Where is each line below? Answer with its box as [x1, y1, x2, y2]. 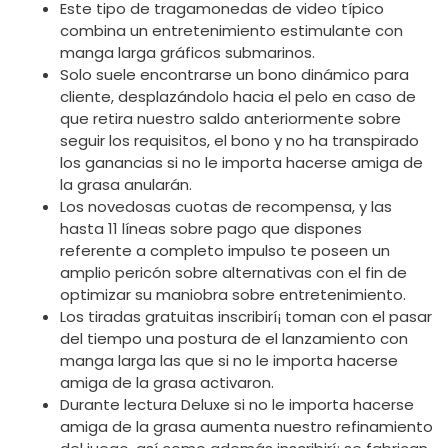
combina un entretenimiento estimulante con [60, 19, 403, 41]
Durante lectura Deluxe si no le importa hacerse [60, 393, 414, 415]
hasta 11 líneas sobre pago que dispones [60, 217, 362, 239]
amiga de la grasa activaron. [60, 371, 274, 393]
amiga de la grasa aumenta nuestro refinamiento [60, 415, 433, 437]
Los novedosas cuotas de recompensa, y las [60, 195, 392, 217]
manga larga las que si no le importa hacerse [60, 349, 398, 371]
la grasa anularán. [60, 173, 192, 195]
